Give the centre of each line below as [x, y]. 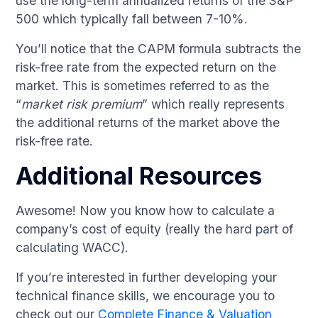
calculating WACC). [72, 247]
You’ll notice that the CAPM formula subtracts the [159, 49]
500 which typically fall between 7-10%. [132, 19]
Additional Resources [139, 176]
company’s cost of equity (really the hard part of [155, 229]
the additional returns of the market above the [148, 122]
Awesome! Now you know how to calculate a [146, 210]
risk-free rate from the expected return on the [146, 67]
